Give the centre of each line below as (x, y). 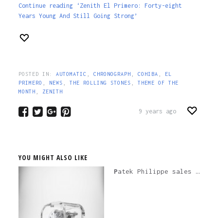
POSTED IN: (37, 74)
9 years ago (158, 111)
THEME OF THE (158, 82)
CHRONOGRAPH (112, 74)
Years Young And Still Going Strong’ (78, 16)
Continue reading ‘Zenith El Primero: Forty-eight (100, 6)
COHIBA (148, 74)
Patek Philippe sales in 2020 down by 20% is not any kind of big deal (157, 171)
